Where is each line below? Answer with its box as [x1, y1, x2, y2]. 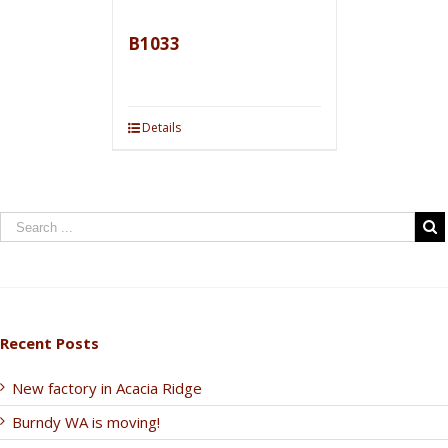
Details [141, 119, 181, 136]
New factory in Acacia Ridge [12, 378, 202, 398]
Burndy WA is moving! [12, 412, 160, 432]
